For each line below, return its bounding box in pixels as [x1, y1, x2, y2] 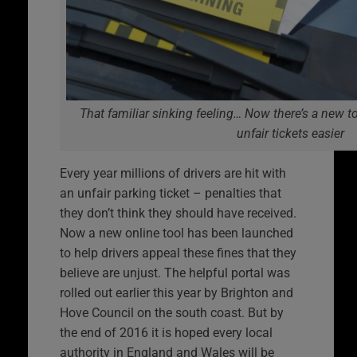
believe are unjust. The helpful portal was [60, 265, 290, 281]
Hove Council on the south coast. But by [60, 305, 284, 321]
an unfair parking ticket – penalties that [60, 186, 281, 202]
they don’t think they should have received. [60, 206, 296, 222]
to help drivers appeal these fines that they [60, 245, 296, 261]
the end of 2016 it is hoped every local [60, 325, 273, 341]
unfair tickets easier [237, 126, 344, 142]
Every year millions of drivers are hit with [60, 166, 286, 182]
